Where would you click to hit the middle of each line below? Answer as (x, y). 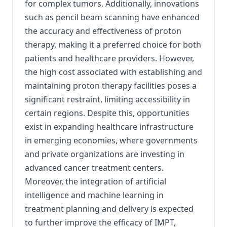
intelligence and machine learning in (94, 195)
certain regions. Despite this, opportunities (107, 113)
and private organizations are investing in (105, 154)
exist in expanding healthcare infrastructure (109, 127)
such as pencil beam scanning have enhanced (112, 17)
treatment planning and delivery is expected (109, 209)
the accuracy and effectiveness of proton (103, 31)
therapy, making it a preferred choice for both (113, 45)
